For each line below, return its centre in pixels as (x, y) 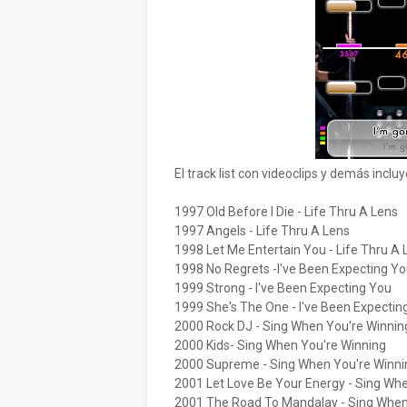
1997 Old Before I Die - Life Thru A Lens (286, 212)
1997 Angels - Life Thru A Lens (262, 231)
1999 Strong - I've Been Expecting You (283, 288)
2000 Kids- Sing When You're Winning (280, 345)
